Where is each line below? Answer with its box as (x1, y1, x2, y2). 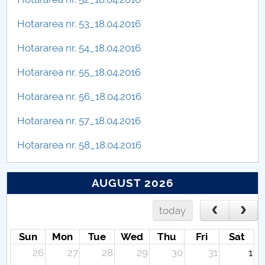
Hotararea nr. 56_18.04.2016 (17, 91, 142, 102)
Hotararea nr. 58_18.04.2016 (17, 139, 142, 151)
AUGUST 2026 (91, 176, 174, 190)
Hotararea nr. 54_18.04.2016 (17, 42, 141, 54)
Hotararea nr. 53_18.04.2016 (17, 18, 141, 30)
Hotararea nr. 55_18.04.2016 (17, 66, 141, 78)
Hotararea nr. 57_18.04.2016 (17, 115, 141, 127)
